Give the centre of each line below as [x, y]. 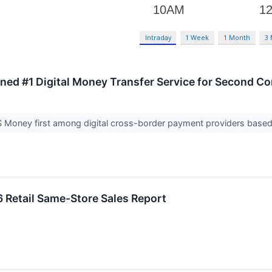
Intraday [158, 37]
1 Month [237, 37]
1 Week [197, 37]
